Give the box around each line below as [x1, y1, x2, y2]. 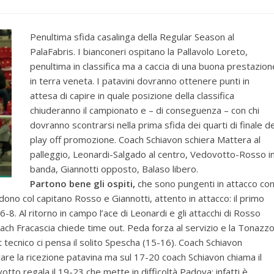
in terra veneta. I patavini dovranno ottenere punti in [30, 75, 250, 87]
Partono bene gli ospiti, [30, 177, 135, 190]
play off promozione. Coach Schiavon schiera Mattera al [30, 133, 261, 146]
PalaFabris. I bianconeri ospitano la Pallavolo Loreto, [30, 45, 248, 57]
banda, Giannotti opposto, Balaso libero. [30, 163, 198, 175]
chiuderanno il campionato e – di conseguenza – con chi [30, 104, 259, 116]
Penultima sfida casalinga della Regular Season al [30, 31, 234, 43]
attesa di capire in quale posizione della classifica [30, 89, 234, 102]
